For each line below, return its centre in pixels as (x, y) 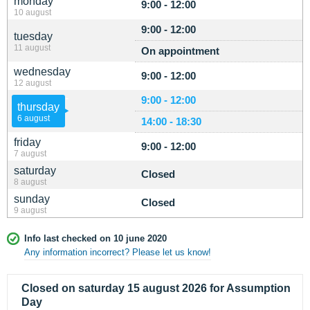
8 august (30, 182)
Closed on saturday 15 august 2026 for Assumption (156, 288)
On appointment (180, 51)
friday (27, 142)
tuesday (33, 36)
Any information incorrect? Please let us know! (118, 252)
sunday (32, 199)
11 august (32, 47)
